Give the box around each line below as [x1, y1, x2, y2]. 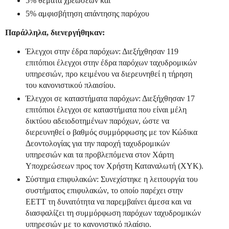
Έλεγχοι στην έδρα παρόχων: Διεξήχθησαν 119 [25, 47, 178, 56]
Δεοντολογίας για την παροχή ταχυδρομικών [25, 139, 170, 148]
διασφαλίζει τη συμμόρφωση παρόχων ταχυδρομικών [25, 208, 201, 217]
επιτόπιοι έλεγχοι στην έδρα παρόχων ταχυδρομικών [25, 58, 197, 67]
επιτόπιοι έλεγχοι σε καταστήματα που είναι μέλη [25, 105, 187, 114]
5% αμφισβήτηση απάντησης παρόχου [25, 9, 149, 18]
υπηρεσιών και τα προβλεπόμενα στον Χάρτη [25, 150, 174, 159]
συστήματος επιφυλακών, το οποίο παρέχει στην [25, 186, 183, 195]
